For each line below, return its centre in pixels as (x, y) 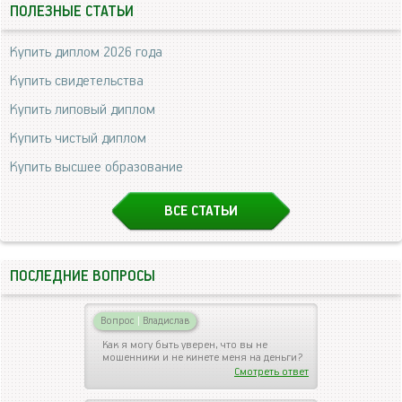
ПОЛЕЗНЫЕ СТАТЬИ (72, 12)
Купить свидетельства (77, 81)
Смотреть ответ (271, 371)
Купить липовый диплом (83, 109)
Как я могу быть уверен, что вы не (185, 345)
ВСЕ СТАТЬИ (201, 211)
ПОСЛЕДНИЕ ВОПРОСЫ (83, 276)
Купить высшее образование (96, 167)
